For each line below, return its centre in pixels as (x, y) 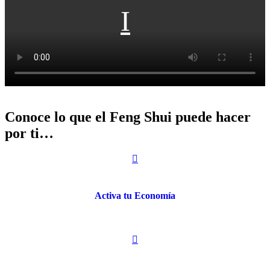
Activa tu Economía (135, 195)
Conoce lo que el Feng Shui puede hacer (128, 117)
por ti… (29, 133)
